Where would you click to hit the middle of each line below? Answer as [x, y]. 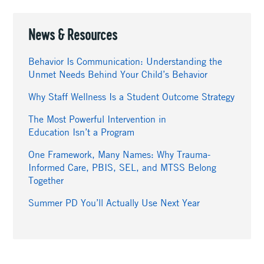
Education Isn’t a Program [81, 132]
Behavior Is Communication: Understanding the [125, 61]
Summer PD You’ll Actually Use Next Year [114, 202]
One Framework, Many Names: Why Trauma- [119, 154]
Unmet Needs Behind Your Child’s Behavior [118, 74]
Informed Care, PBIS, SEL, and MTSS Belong [122, 167]
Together [47, 180]
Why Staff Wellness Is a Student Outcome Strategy [131, 96]
